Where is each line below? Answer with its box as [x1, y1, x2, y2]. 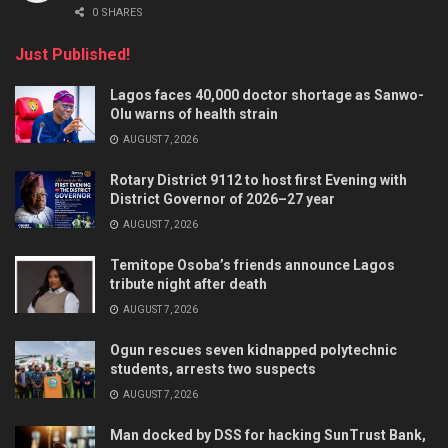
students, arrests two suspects [110, 360, 316, 377]
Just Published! [15, 44, 130, 64]
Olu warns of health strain [110, 105, 278, 122]
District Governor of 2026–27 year [110, 190, 335, 207]
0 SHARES [89, 5, 143, 19]
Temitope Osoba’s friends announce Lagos [110, 256, 395, 273]
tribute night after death [110, 275, 267, 292]
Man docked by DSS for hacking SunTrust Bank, [110, 426, 426, 443]
